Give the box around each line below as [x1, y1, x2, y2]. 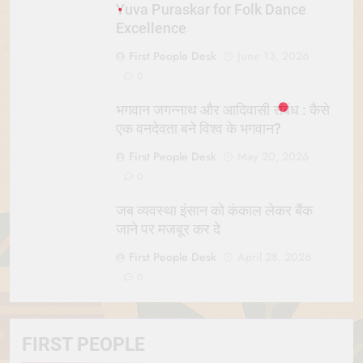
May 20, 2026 [237, 148, 310, 165]
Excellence [116, 20, 186, 37]
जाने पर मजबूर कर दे [116, 221, 220, 238]
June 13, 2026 [237, 48, 310, 65]
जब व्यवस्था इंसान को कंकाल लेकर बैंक [116, 203, 313, 220]
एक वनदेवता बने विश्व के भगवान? [116, 121, 281, 138]
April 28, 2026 [237, 249, 312, 266]
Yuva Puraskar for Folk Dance [116, 2, 306, 19]
